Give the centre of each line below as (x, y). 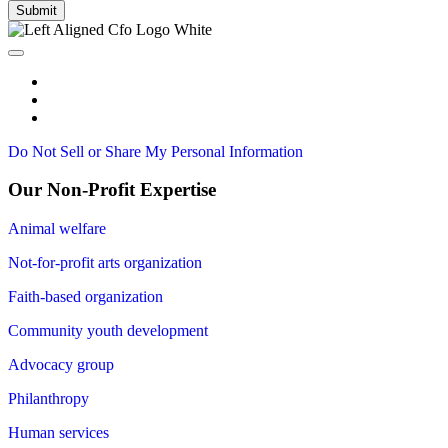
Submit (36, 10)
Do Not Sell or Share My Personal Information (155, 151)
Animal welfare (57, 228)
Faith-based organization (85, 296)
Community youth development (108, 330)
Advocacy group (61, 364)
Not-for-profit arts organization (105, 262)
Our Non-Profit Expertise (112, 190)
